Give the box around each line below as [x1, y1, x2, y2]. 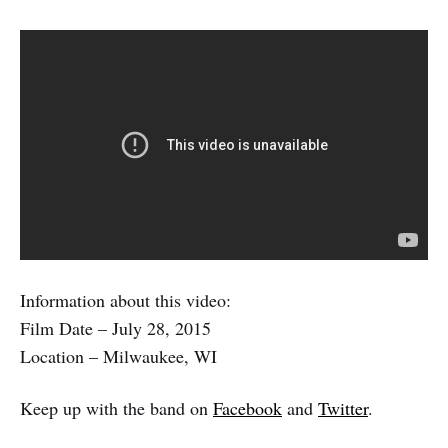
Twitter [318, 396, 368, 421]
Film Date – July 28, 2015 [20, 316, 211, 341]
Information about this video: [20, 288, 231, 313]
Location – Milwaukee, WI [20, 344, 217, 369]
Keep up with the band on [20, 396, 213, 421]
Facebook [213, 396, 282, 421]
